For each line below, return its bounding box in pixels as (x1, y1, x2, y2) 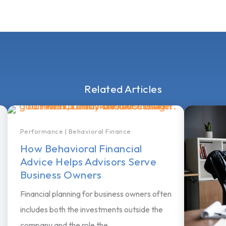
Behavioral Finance (68, 127, 131, 135)
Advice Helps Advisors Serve (20, 154, 157, 168)
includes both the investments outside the (20, 204, 163, 214)
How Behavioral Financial (20, 141, 142, 155)
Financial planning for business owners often (20, 188, 172, 199)
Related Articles (84, 82, 162, 95)
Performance (20, 127, 64, 135)
